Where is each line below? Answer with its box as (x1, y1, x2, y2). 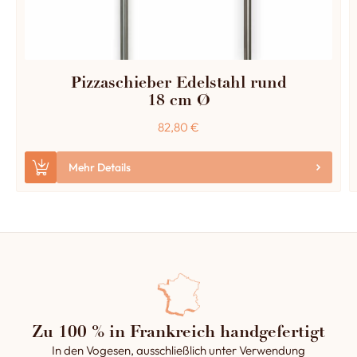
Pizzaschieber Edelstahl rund (70, 76, 287, 92)
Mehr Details (69, 160, 131, 175)
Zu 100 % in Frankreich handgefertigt (32, 325, 325, 342)
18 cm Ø (147, 94, 210, 110)
